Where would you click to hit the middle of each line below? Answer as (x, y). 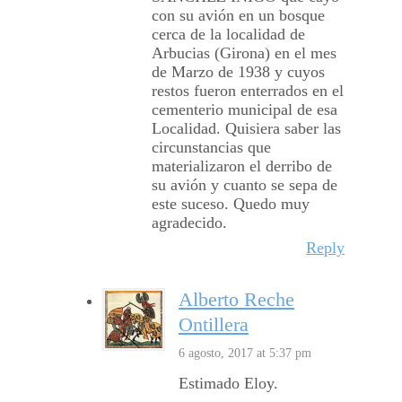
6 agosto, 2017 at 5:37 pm (245, 353)
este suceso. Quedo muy (231, 204)
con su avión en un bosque (238, 16)
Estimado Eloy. (228, 384)
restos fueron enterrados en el (248, 91)
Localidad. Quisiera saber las (246, 129)
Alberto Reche (236, 300)
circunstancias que (211, 148)
